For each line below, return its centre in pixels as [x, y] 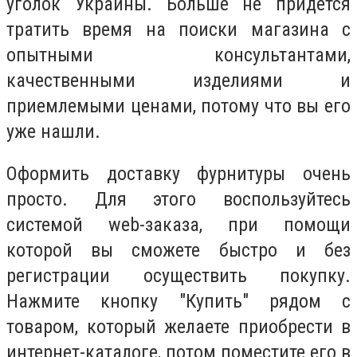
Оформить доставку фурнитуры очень [178, 174]
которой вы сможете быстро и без [178, 251]
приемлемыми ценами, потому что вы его [178, 106]
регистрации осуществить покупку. [178, 276]
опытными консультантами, [178, 55]
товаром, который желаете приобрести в [178, 327]
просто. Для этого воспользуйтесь [178, 200]
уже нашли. [53, 131]
